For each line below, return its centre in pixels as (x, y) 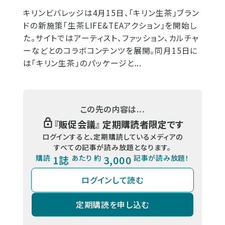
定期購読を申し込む (113, 205)
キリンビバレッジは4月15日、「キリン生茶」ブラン (111, 13)
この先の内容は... (113, 109)
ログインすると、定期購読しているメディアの (113, 136)
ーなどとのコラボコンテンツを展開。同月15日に (111, 50)
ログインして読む (113, 180)
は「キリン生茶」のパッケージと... (83, 63)
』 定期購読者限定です (140, 124)
